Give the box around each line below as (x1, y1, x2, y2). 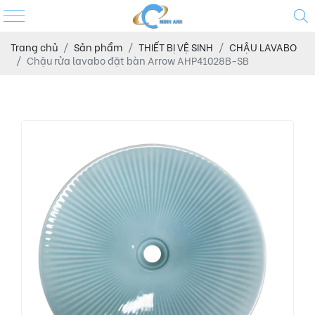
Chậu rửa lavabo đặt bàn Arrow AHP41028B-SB (27, 53, 249, 67)
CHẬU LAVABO (229, 39, 297, 54)
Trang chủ (11, 39, 58, 54)
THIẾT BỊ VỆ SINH (139, 39, 213, 54)
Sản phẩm (74, 39, 122, 54)
